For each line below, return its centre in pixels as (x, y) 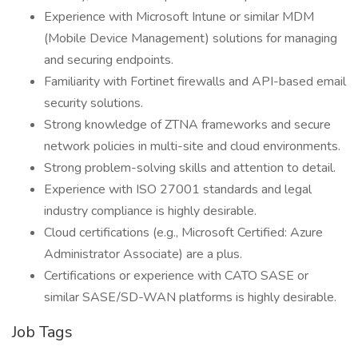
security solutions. (93, 103)
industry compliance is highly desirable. (150, 211)
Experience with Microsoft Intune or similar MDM (179, 17)
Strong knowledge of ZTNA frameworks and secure (187, 125)
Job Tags (42, 332)
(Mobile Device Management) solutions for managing (191, 38)
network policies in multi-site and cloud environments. (192, 146)
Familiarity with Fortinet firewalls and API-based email (195, 82)
